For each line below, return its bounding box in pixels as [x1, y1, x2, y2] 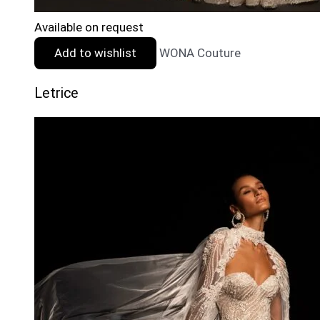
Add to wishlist [54, 45, 136, 60]
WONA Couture [159, 45, 241, 60]
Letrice [34, 84, 79, 101]
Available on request [34, 19, 144, 34]
